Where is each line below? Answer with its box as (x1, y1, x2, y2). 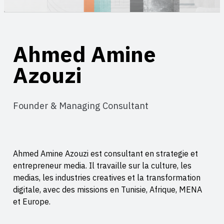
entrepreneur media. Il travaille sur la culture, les (13, 160, 191, 170)
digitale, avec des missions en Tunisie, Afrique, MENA (13, 184, 202, 194)
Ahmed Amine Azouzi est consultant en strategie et (13, 148, 198, 158)
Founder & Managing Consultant (13, 99, 148, 111)
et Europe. (13, 196, 50, 206)
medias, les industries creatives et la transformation (13, 172, 200, 182)
